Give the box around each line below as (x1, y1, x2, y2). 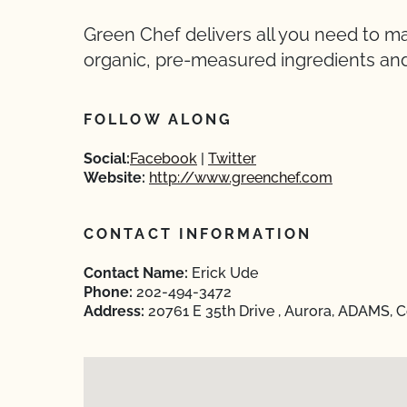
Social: (84, 150, 130, 167)
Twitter (208, 150, 256, 167)
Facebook (130, 150, 197, 167)
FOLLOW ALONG (84, 111, 233, 128)
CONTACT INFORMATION (84, 225, 312, 243)
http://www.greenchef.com (149, 169, 333, 186)
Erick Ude (188, 264, 258, 282)
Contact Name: (84, 264, 188, 282)
